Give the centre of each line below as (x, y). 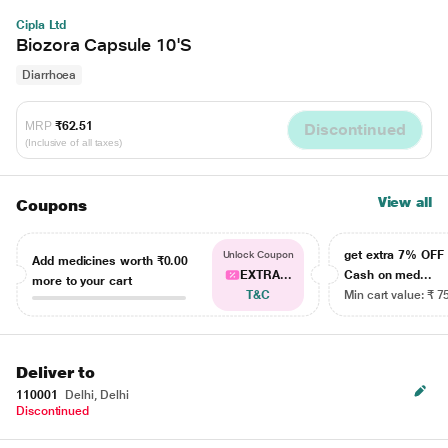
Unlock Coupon (258, 254)
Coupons (51, 205)
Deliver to (56, 372)
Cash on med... (388, 275)
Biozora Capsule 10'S (104, 44)
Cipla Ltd (41, 25)
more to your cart (82, 280)
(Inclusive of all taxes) (74, 142)
